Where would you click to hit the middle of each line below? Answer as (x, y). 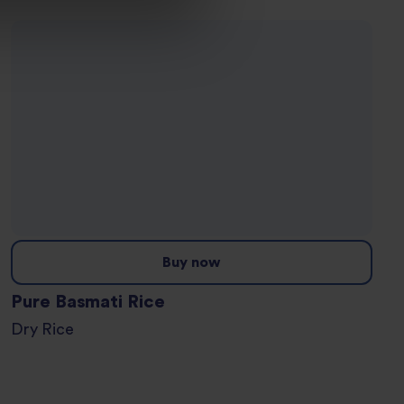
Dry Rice (48, 330)
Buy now (192, 263)
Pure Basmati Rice (88, 303)
